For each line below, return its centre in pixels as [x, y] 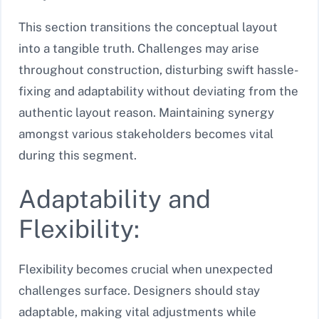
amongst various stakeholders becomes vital [146, 134]
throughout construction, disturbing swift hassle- [158, 70]
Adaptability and [115, 199]
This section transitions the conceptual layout [148, 27]
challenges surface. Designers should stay [139, 290]
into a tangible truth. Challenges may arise [139, 49]
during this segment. [78, 156]
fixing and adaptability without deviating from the [158, 91]
